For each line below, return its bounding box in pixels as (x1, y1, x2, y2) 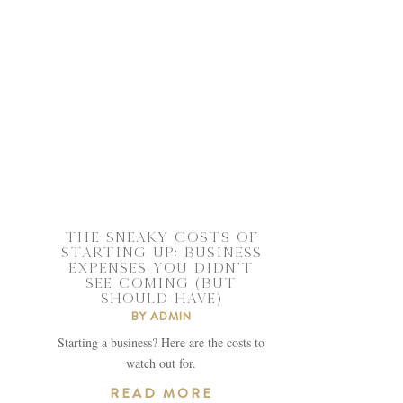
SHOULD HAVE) (100, 289, 222, 306)
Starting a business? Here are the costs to (58, 333, 265, 351)
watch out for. (126, 354, 197, 372)
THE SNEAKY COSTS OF (64, 228, 258, 245)
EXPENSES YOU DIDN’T (68, 258, 255, 275)
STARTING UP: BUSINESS (60, 243, 262, 260)
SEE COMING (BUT (85, 273, 237, 291)
